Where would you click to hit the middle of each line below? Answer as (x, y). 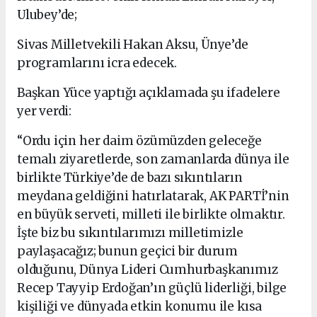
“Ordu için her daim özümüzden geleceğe (139, 141)
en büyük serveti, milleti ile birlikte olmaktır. (151, 215)
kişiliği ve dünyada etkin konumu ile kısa (140, 307)
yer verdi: (45, 111)
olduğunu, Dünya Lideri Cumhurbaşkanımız (148, 270)
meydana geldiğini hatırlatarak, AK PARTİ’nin (153, 196)
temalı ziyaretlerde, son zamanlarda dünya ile (153, 160)
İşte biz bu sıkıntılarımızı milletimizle (130, 233)
